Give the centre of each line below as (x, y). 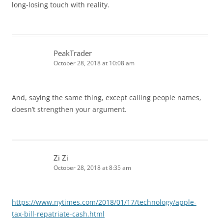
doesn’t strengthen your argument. (69, 109)
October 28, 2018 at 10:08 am (94, 63)
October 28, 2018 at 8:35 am (92, 167)
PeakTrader (73, 53)
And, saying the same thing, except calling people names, (107, 97)
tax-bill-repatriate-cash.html (58, 214)
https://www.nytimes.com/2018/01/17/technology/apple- (104, 202)
